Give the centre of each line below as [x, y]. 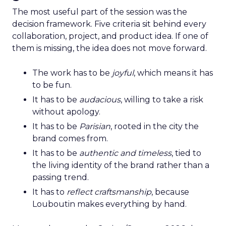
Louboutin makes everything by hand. [109, 204]
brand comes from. [70, 138]
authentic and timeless [125, 153]
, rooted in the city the [155, 126]
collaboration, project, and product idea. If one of [110, 36]
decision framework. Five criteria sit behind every [109, 24]
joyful [123, 73]
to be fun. [52, 85]
